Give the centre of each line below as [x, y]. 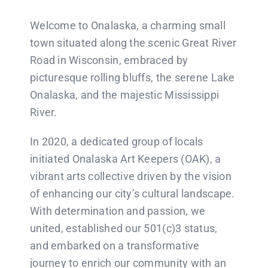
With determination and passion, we [118, 211]
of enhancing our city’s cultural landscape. [132, 194]
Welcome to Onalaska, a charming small [127, 25]
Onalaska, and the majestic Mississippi [124, 95]
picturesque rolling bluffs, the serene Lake [132, 77]
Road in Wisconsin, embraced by [109, 60]
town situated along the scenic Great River [133, 43]
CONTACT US [48, 31]
